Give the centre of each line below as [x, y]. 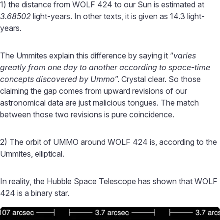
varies [185, 55]
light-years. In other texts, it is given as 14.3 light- [118, 16]
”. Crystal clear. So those [158, 79]
